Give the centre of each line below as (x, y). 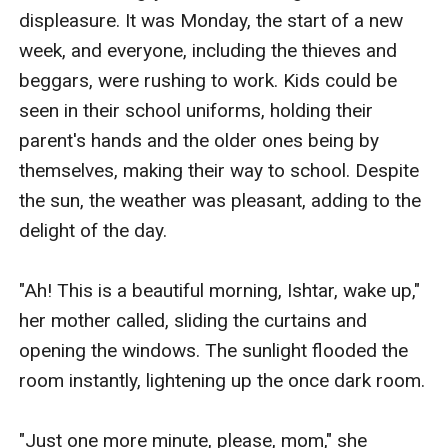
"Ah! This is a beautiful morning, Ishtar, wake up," (220, 290)
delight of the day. (93, 230)
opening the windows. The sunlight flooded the (214, 350)
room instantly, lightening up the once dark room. (222, 380)
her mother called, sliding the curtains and (193, 320)
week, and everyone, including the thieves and (208, 50)
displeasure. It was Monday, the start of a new (211, 20)
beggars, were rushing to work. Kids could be (208, 80)
